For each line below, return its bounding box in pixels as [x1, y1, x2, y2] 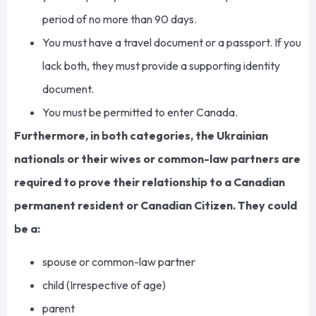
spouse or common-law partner [42, 255, 197, 269]
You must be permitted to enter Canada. [42, 104, 240, 119]
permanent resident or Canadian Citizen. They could [14, 197, 297, 212]
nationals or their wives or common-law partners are [14, 151, 300, 166]
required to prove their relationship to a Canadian [14, 174, 285, 189]
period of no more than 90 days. [42, 11, 199, 26]
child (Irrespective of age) [42, 278, 168, 293]
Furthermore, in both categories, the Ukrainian [14, 128, 268, 142]
